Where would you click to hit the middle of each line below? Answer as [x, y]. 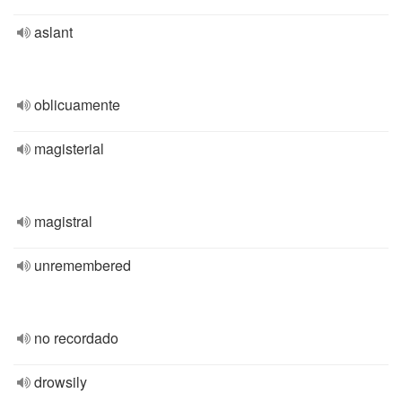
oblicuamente [77, 105]
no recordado [76, 338]
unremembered [83, 265]
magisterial [69, 149]
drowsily [61, 382]
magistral [63, 221]
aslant [53, 32]
